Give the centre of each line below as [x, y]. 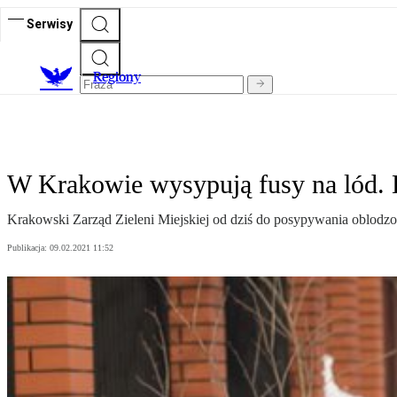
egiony [121, 77]
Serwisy [50, 23]
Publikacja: [28, 248]
